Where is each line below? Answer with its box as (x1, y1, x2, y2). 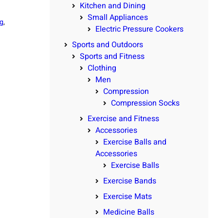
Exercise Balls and (103, 136, 166, 148)
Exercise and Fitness (88, 113, 159, 125)
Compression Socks (111, 97, 180, 109)
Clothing (88, 62, 116, 74)
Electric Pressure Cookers (95, 23, 183, 36)
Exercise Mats (103, 191, 152, 203)
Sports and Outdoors (72, 39, 143, 51)
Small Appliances (88, 12, 148, 24)
